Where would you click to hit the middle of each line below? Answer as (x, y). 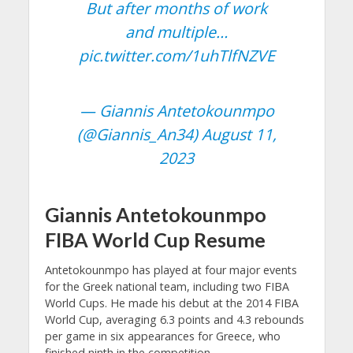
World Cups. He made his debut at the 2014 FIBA (171, 303)
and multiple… (176, 32)
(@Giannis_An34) (139, 134)
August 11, (239, 134)
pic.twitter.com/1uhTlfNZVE (176, 55)
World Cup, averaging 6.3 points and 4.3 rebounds (174, 320)
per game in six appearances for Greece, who (162, 336)
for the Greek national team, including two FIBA (167, 287)
